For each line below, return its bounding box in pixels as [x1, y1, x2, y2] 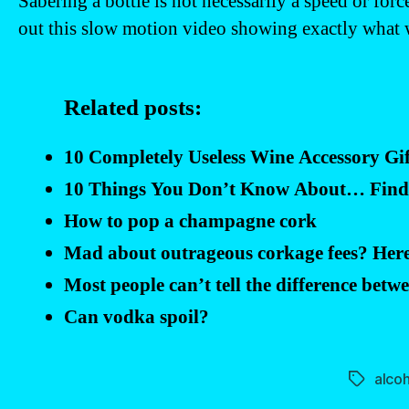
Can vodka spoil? [64, 304, 209, 330]
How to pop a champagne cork [64, 208, 317, 234]
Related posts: [64, 93, 202, 122]
